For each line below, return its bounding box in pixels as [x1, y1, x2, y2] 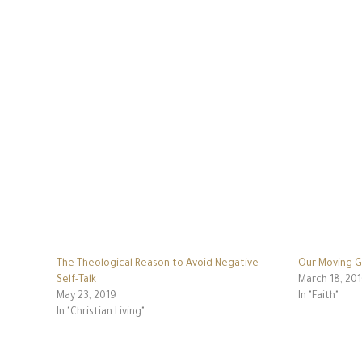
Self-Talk [56, 275, 96, 287]
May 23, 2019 [56, 291, 116, 303]
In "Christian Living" [56, 307, 145, 319]
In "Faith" [297, 291, 339, 303]
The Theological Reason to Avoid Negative [56, 259, 259, 271]
